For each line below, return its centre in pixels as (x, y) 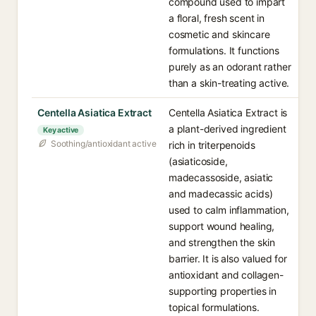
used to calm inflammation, (229, 210)
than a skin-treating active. (229, 83)
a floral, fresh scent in (217, 18)
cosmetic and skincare (219, 34)
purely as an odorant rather (230, 67)
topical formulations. (214, 307)
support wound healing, (222, 226)
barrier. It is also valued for (228, 259)
